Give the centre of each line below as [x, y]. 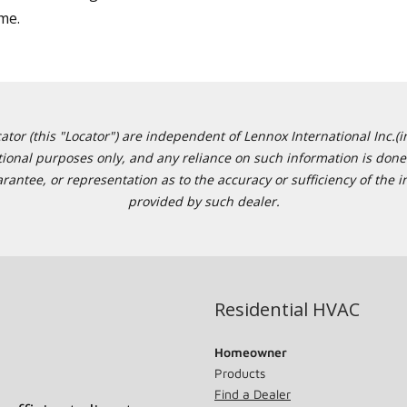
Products [240, 373]
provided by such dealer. [203, 201]
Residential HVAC [287, 309]
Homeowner [251, 352]
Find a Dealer [253, 394]
